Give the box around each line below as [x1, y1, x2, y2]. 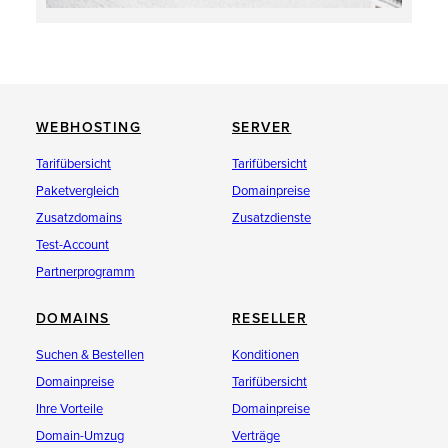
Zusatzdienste [232, 210, 311, 226]
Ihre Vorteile [36, 401, 103, 417]
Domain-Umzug [36, 428, 124, 444]
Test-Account [36, 237, 109, 253]
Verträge [232, 428, 280, 444]
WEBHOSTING [36, 119, 141, 136]
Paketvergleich [36, 183, 119, 199]
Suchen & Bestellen [36, 347, 144, 363]
